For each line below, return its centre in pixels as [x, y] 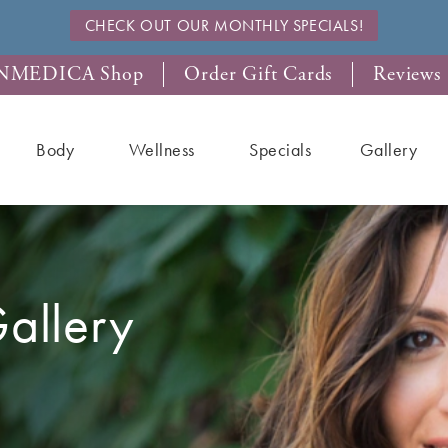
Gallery [388, 149]
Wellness [161, 149]
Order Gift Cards [258, 74]
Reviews [407, 74]
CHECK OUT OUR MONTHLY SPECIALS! [224, 25]
